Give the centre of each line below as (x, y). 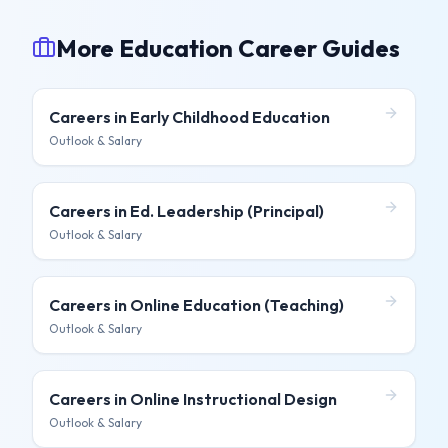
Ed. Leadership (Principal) (227, 211)
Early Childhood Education (230, 117)
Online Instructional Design (233, 399)
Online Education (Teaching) (237, 305)
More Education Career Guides (228, 48)
